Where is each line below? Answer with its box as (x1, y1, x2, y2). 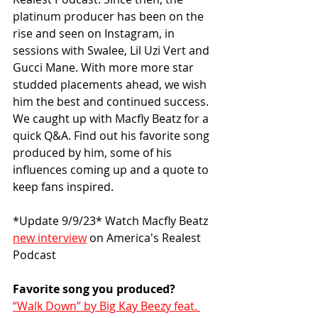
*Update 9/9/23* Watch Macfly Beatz (13, 213, 211, 229)
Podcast (13, 247, 56, 263)
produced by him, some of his (13, 145, 175, 161)
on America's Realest (87, 230, 204, 246)
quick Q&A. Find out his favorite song (13, 128, 212, 144)
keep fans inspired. (13, 179, 116, 195)
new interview (13, 230, 87, 246)
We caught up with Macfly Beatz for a (13, 111, 212, 127)
